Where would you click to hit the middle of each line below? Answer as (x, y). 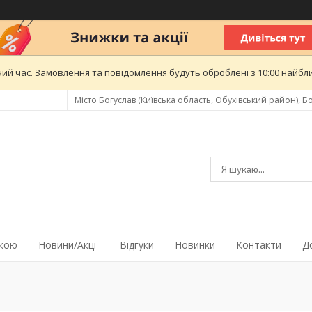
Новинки (195, 245)
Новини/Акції (69, 245)
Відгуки (137, 245)
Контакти (259, 245)
